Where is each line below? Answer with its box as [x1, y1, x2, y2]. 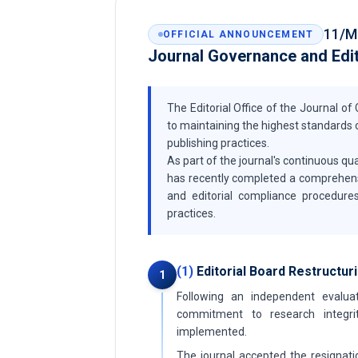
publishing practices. [167, 137, 269, 149]
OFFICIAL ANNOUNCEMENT [163, 29, 314, 40]
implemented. [177, 325, 247, 338]
